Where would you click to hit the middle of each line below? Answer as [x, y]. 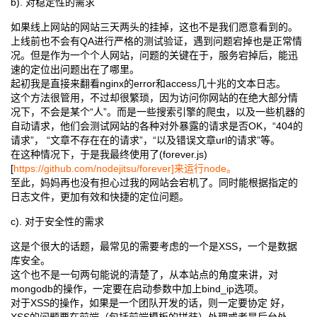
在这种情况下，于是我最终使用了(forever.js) [109, 154]
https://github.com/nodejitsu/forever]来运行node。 [125, 168]
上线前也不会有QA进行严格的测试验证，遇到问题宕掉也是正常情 [156, 41]
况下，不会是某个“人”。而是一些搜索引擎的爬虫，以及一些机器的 [158, 112]
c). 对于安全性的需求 [57, 221]
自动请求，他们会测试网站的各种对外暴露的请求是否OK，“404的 [157, 126]
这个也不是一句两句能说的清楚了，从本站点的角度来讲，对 [144, 275]
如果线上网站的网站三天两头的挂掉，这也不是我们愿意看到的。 [154, 27]
